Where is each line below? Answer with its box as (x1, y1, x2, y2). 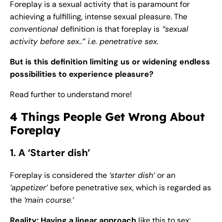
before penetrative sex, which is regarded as (50, 182, 211, 193)
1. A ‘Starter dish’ (10, 146, 90, 160)
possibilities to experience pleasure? (10, 69, 156, 80)
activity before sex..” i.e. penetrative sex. (10, 36, 161, 47)
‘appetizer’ (10, 182, 50, 193)
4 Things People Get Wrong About (10, 110, 205, 124)
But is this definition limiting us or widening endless (10, 56, 210, 67)
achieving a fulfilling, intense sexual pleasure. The (10, 11, 187, 22)
